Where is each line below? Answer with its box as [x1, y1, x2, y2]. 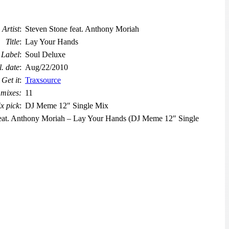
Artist [2, 24, 19, 33]
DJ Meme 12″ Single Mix [25, 101, 108, 110]
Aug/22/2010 [25, 62, 68, 72]
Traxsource [25, 75, 61, 84]
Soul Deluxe [25, 50, 65, 59]
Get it [2, 75, 19, 84]
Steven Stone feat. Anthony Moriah [25, 24, 139, 33]
